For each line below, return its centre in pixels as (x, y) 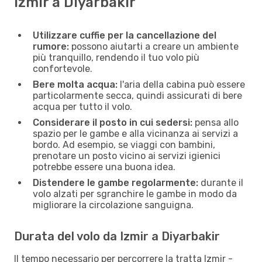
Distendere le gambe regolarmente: (116, 182)
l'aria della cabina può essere (181, 84)
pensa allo (216, 122)
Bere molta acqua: (75, 84)
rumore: (51, 46)
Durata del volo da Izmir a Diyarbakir (117, 236)
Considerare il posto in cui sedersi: (113, 122)
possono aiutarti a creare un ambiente (154, 46)
